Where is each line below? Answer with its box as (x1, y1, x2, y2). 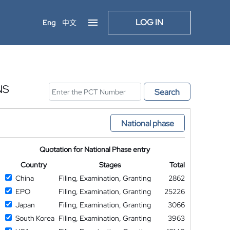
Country (20, 160, 47, 169)
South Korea (15, 214, 54, 223)
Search (155, 87, 180, 98)
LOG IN (136, 17, 163, 28)
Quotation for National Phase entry (40, 145, 150, 154)
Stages (99, 160, 121, 169)
